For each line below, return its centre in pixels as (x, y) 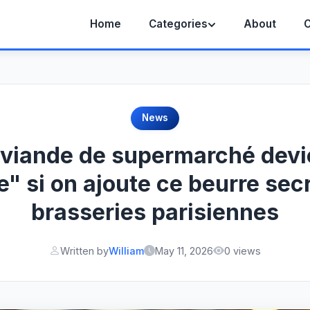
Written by (84, 250)
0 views (243, 250)
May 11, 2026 (184, 250)
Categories (178, 24)
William (126, 250)
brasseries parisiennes (155, 212)
